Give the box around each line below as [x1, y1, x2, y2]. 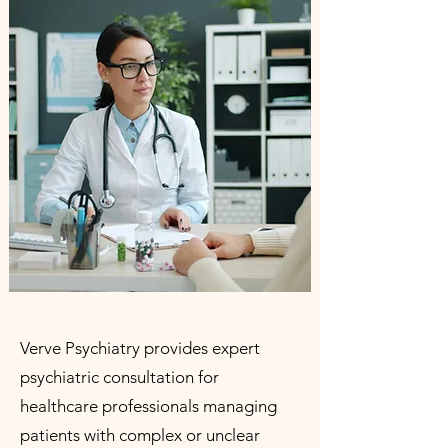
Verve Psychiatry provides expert [20, 338, 260, 358]
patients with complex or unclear [20, 425, 260, 445]
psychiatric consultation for [20, 367, 219, 387]
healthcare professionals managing [20, 396, 277, 416]
